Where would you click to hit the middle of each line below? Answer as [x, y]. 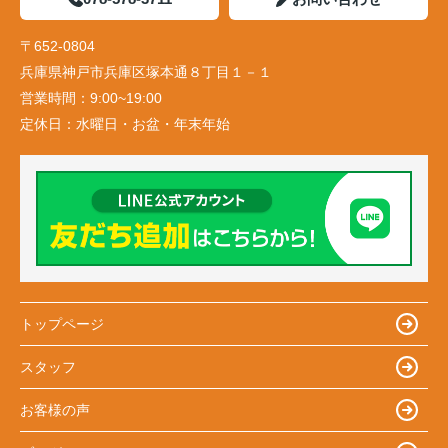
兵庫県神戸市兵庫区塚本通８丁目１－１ [148, 72]
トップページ [62, 323]
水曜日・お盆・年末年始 [153, 124]
